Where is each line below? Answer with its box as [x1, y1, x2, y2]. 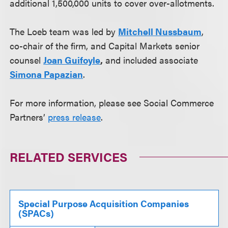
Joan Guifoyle [43, 53, 101, 66]
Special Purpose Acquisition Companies [18, 197, 189, 210]
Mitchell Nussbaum [118, 25, 202, 38]
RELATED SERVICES [10, 148, 128, 165]
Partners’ [10, 110, 48, 123]
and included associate [103, 53, 198, 66]
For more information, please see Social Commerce [10, 96, 214, 109]
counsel [10, 53, 44, 66]
